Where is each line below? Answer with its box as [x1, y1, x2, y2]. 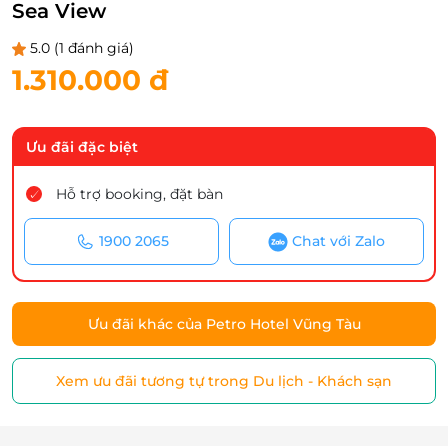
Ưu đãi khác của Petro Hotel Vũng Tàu [87, 315, 361, 334]
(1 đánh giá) [54, 39, 134, 57]
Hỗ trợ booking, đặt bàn [56, 185, 223, 203]
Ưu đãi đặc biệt [26, 138, 138, 156]
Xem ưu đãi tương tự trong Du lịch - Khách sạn [56, 372, 392, 391]
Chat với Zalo [292, 232, 385, 250]
